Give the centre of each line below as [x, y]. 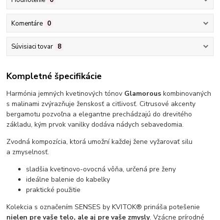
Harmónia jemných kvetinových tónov [66, 94]
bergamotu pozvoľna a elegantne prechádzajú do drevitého [99, 114]
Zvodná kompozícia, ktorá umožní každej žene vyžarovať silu [100, 142]
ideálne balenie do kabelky [68, 180]
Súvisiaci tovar [32, 46]
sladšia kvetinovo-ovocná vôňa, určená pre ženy [101, 169]
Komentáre [27, 23]
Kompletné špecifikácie [54, 76]
